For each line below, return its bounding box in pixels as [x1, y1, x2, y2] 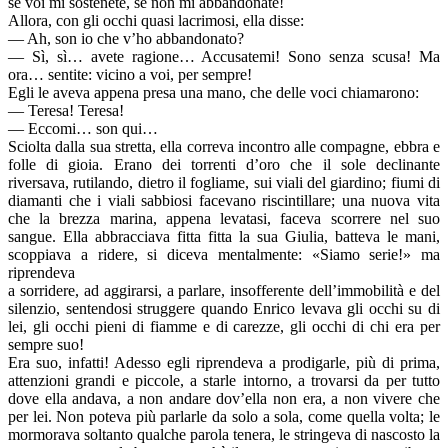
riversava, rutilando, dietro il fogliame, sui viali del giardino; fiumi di [8, 174, 440, 192]
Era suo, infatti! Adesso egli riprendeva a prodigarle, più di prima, [8, 354, 440, 372]
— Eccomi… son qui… [8, 120, 158, 138]
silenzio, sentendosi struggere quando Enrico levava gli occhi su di [8, 300, 440, 318]
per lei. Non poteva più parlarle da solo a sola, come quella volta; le [8, 408, 440, 426]
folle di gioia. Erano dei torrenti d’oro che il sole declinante [8, 156, 440, 174]
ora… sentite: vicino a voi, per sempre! [8, 66, 252, 84]
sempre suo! [8, 336, 84, 354]
